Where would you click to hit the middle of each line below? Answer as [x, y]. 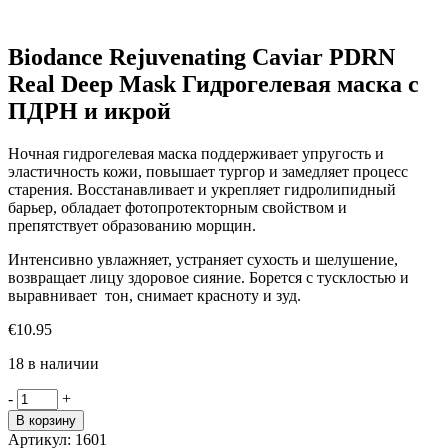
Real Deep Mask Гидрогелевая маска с [213, 83]
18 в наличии [53, 363]
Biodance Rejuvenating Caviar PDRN [201, 56]
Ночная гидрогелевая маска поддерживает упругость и [196, 153]
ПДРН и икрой [89, 110]
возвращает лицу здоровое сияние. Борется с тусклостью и [208, 277]
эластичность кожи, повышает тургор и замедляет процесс [208, 171]
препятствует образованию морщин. [132, 225]
